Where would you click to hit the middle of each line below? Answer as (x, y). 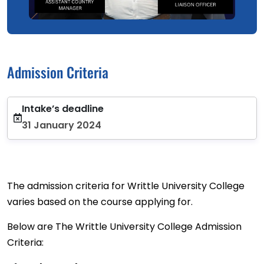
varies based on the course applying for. (100, 202)
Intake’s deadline (63, 108)
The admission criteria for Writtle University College (126, 186)
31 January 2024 (62, 125)
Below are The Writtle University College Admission (124, 226)
